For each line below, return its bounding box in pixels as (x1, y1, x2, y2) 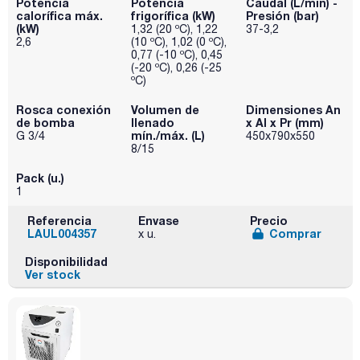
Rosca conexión (16, 102, 111, 117)
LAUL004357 (27, 226, 96, 240)
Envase (138, 213, 180, 227)
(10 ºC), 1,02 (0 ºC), (130, 35, 227, 48)
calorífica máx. (16, 8, 103, 22)
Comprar (268, 226, 321, 240)
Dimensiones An (245, 102, 341, 117)
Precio (249, 213, 288, 227)
